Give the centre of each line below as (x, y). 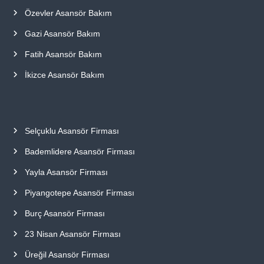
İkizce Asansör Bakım (64, 75)
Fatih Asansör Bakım (63, 54)
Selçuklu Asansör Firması (72, 131)
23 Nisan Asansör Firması (72, 234)
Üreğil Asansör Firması (67, 254)
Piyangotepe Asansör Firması (79, 192)
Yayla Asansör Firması (66, 172)
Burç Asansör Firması (65, 213)
